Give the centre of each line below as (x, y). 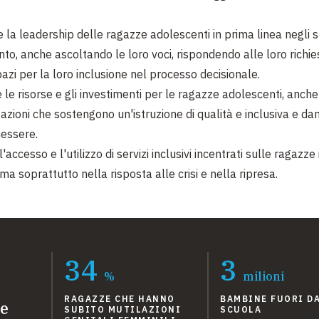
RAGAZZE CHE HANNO (120, 299)
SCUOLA (241, 309)
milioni (263, 276)
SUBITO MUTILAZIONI (122, 309)
